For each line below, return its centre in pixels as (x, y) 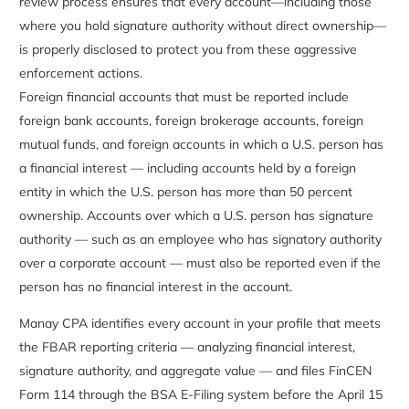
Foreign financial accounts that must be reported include (184, 96)
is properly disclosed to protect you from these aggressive (188, 49)
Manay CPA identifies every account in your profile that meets (199, 323)
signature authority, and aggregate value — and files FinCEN (195, 370)
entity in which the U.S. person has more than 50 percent (185, 191)
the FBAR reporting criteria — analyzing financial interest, (187, 346)
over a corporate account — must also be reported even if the (199, 262)
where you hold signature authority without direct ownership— (202, 25)
